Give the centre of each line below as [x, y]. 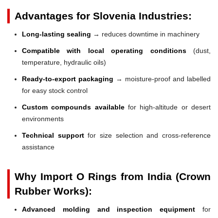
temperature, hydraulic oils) [64, 62]
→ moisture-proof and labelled [162, 79]
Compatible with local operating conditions [104, 50]
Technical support [53, 135]
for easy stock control [55, 90]
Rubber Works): [53, 191]
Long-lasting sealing [56, 34]
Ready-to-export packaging [68, 79]
